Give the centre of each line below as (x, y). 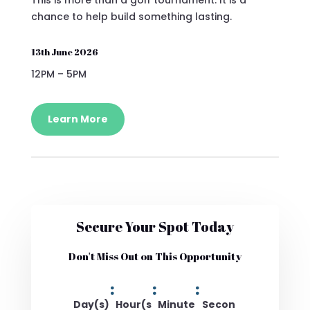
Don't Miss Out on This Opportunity (155, 256)
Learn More (77, 119)
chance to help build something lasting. (131, 16)
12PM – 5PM (58, 74)
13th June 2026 (64, 52)
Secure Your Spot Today (155, 226)
